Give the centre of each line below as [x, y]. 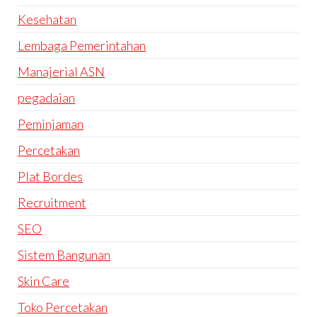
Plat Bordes [50, 177]
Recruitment [52, 203]
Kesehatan [47, 19]
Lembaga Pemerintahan [82, 46]
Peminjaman [51, 124]
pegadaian [46, 98]
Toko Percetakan [63, 307]
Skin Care [44, 281]
